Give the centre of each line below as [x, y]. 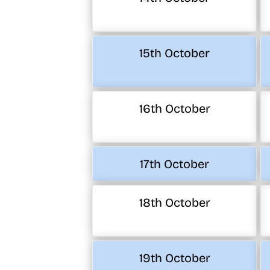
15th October [174, 53]
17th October [174, 164]
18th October [174, 203]
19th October [174, 258]
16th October [174, 109]
